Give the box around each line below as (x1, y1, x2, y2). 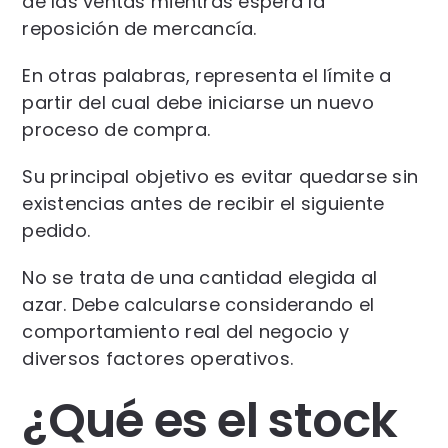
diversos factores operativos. (22, 345, 294, 371)
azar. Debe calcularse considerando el (22, 291, 375, 317)
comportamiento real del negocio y (22, 318, 350, 344)
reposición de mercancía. (22, 15, 257, 41)
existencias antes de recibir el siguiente (22, 190, 385, 216)
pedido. (22, 217, 91, 243)
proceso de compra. (22, 116, 211, 142)
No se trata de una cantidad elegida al (22, 264, 378, 290)
